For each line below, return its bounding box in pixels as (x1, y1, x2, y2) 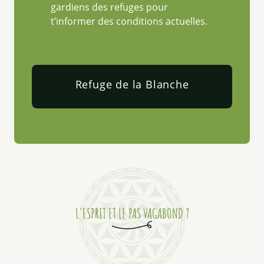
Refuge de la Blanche (75, 77, 189, 91)
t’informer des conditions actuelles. (51, 14, 207, 28)
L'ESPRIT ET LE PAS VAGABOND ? (75, 204, 189, 223)
